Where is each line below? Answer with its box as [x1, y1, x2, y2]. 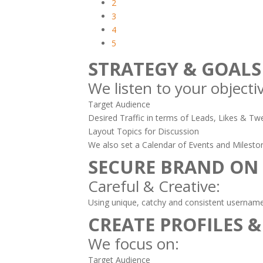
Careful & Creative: [88, 176, 220, 197]
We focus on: [88, 233, 179, 254]
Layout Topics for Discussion [88, 126, 199, 137]
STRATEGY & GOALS [88, 56, 261, 81]
